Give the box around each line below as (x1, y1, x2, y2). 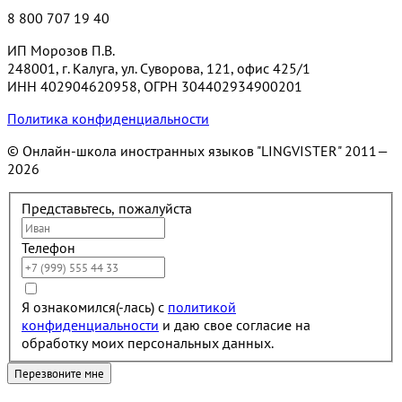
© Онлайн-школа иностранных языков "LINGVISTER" (7, 142, 345, 161)
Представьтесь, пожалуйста (22, 198, 192, 217)
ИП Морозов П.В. (7, 41, 115, 60)
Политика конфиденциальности (7, 109, 209, 128)
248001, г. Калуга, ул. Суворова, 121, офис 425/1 (7, 59, 310, 78)
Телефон (22, 238, 75, 257)
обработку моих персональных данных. (22, 333, 274, 352)
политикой (168, 297, 236, 316)
